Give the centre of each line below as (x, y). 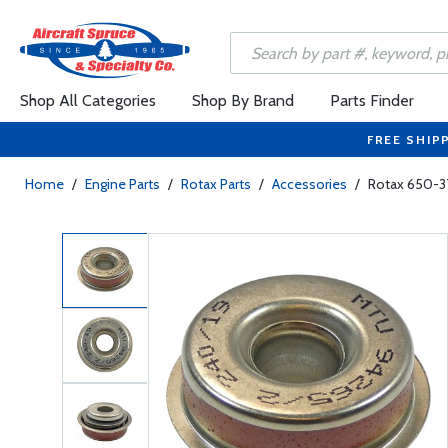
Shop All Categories (88, 100)
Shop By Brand (243, 100)
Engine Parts (122, 184)
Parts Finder (372, 100)
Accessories (309, 184)
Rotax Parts (216, 184)
